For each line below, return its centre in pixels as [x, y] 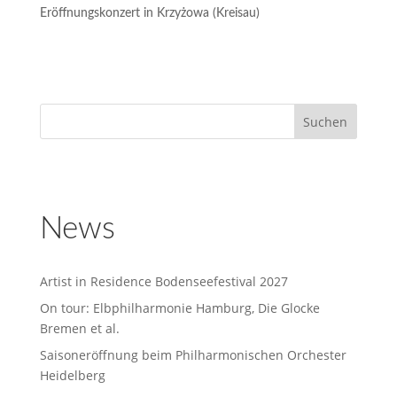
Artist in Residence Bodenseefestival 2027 [163, 281]
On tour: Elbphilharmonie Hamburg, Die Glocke [179, 308]
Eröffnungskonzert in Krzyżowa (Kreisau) [149, 13]
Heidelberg [72, 375]
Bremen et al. [79, 328]
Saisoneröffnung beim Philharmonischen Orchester [193, 355]
